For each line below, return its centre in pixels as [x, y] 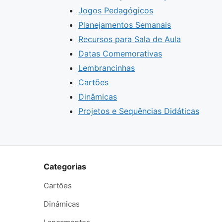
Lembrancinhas [107, 68]
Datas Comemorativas [120, 54]
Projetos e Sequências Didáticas [139, 111]
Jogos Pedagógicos [116, 10]
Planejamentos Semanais [125, 25]
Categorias [65, 166]
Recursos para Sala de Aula [130, 39]
